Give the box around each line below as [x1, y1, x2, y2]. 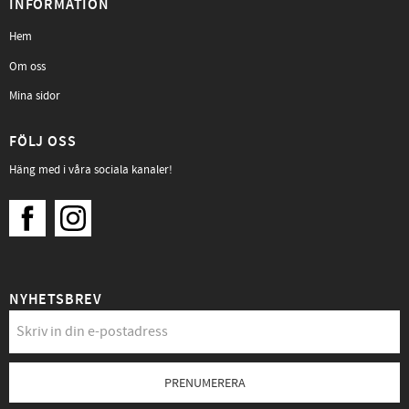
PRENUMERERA [163, 374, 246, 393]
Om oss [9, 58, 46, 74]
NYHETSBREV [9, 290, 102, 310]
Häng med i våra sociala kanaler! [9, 163, 173, 178]
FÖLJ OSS [9, 131, 77, 152]
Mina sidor [9, 89, 60, 104]
